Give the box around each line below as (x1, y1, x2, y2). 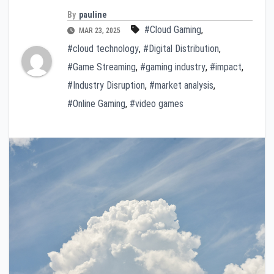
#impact (210, 61, 242, 73)
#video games (130, 97, 183, 109)
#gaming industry (140, 61, 206, 73)
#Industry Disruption (67, 79, 145, 91)
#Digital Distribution (143, 42, 219, 54)
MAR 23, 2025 (77, 26, 122, 35)
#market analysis (149, 79, 213, 91)
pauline (79, 9, 106, 20)
